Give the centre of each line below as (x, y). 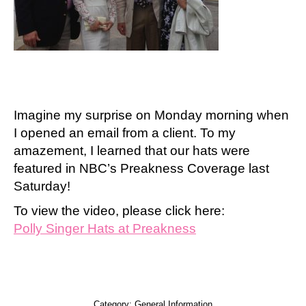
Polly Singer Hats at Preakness (105, 228)
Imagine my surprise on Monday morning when (151, 115)
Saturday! (42, 186)
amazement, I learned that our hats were (132, 151)
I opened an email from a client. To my (125, 133)
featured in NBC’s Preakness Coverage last (141, 168)
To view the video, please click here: (119, 211)
